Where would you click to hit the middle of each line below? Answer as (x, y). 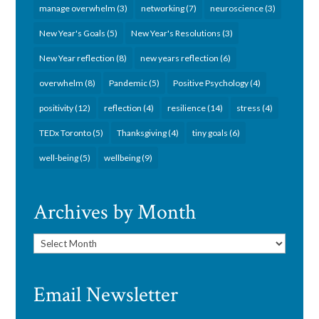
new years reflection (180, 58)
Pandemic (129, 83)
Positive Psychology (211, 83)
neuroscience (237, 8)
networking (163, 8)
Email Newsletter (106, 296)
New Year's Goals (73, 33)
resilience (187, 108)
